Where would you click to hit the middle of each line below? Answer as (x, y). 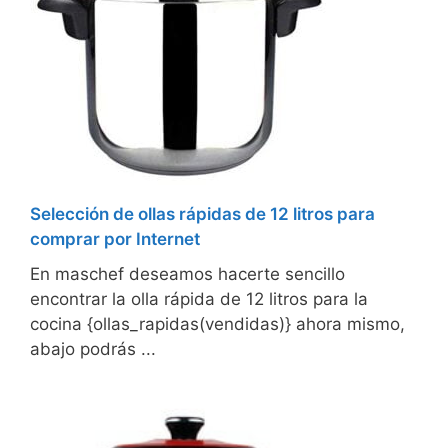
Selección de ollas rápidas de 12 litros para (202, 214)
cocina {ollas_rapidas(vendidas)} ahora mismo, (217, 324)
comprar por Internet (115, 239)
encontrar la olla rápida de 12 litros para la (199, 299)
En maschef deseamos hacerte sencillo (187, 274)
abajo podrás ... (93, 349)
